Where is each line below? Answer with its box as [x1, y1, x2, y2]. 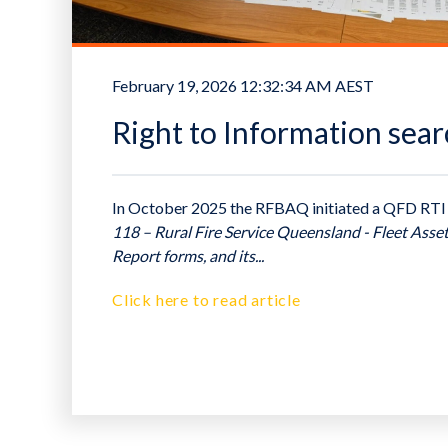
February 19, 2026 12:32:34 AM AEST [112, 76, 374, 96]
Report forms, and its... [112, 246, 264, 266]
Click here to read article [112, 290, 301, 310]
